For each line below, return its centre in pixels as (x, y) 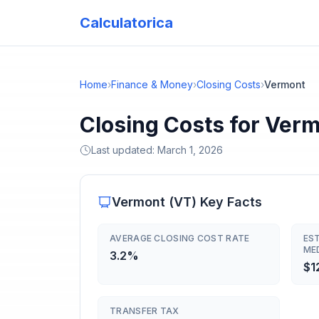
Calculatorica (126, 23)
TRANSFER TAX (145, 311)
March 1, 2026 (190, 150)
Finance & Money (152, 84)
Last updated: (124, 150)
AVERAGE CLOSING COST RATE (180, 238)
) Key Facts (227, 202)
